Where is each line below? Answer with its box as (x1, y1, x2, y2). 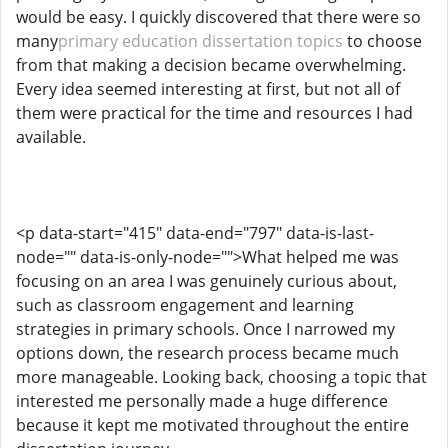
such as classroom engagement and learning (16, 294, 354, 316)
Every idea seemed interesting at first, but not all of (16, 78, 400, 100)
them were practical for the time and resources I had (16, 102, 413, 124)
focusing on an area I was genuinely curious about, (16, 270, 397, 292)
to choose (343, 30, 422, 52)
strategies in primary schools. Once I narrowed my (16, 318, 395, 340)
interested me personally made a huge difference (16, 390, 388, 412)
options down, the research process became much (16, 342, 399, 364)
